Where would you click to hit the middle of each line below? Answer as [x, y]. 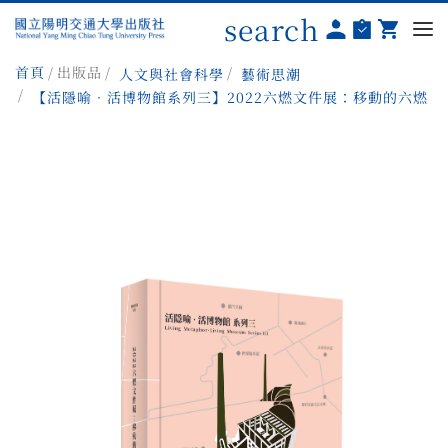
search [272, 29]
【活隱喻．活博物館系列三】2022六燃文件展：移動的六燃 [230, 96]
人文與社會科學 [171, 74]
